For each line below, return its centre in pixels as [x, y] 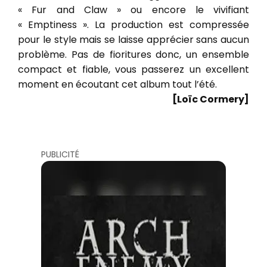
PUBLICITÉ [60, 154]
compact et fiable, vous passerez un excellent [133, 69]
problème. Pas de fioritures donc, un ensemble [133, 55]
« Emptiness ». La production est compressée [133, 25]
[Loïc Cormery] [211, 99]
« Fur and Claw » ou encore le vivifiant [133, 10]
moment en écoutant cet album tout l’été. [117, 84]
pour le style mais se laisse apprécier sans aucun [133, 40]
